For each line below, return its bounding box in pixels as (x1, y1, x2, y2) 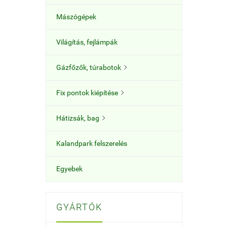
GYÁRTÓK (56, 202, 102, 212)
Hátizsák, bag (56, 114, 99, 122)
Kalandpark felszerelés (56, 139, 127, 147)
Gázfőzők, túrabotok (56, 63, 121, 71)
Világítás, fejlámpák (56, 38, 118, 46)
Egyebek (56, 165, 83, 173)
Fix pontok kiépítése (56, 89, 118, 97)
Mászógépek (56, 13, 96, 21)
